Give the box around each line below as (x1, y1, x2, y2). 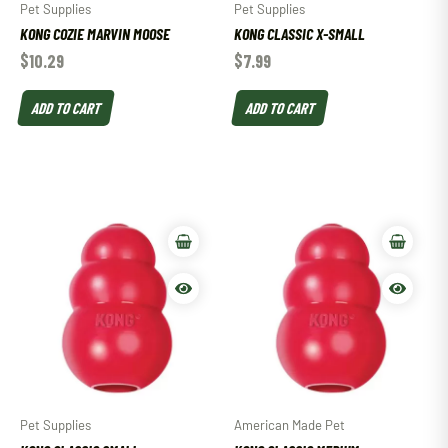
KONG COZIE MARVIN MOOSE (20, 24, 170, 44)
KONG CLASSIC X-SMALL (234, 24, 365, 44)
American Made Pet (234, 416, 345, 433)
